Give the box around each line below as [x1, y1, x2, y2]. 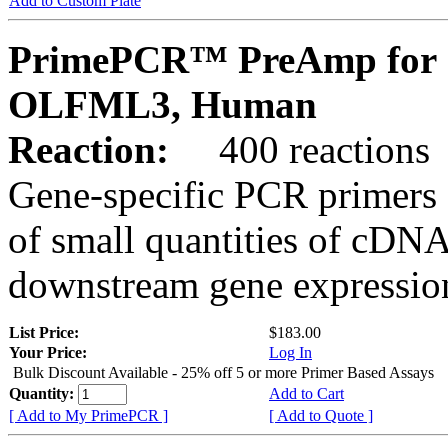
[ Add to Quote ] [269, 406, 373, 424]
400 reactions [179, 127, 430, 171]
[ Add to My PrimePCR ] [9, 406, 168, 424]
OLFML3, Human [8, 82, 317, 126]
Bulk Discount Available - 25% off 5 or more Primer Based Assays [13, 363, 434, 381]
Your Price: [9, 343, 87, 361]
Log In [269, 343, 312, 361]
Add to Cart [269, 384, 344, 402]
